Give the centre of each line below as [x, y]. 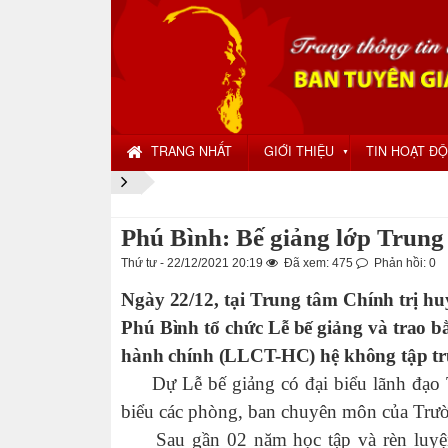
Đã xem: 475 [318, 263]
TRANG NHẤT [191, 151]
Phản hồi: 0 [403, 263]
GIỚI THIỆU [299, 151]
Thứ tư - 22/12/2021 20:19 [193, 263]
